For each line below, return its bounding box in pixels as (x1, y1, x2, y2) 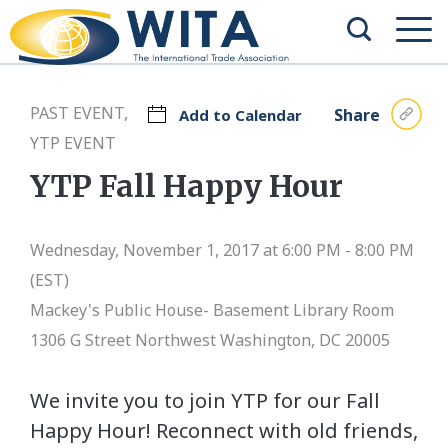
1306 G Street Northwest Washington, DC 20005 (30, 329, 390, 351)
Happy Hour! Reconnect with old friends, (30, 417, 418, 444)
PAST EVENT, (30, 102, 128, 124)
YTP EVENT (30, 132, 116, 154)
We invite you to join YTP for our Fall (30, 387, 380, 414)
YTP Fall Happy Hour (30, 167, 343, 205)
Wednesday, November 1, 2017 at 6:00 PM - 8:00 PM (30, 239, 414, 261)
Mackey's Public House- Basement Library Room (30, 299, 394, 321)
